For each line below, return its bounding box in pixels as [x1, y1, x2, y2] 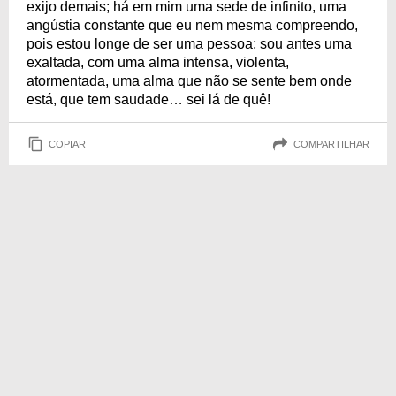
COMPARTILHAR [293, 138, 369, 149]
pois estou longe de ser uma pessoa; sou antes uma [27, 36, 352, 51]
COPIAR [49, 138, 86, 149]
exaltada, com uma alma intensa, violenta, [27, 55, 289, 70]
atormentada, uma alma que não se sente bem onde [27, 73, 352, 88]
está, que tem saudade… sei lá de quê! [27, 92, 270, 107]
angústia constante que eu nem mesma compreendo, [27, 18, 358, 33]
